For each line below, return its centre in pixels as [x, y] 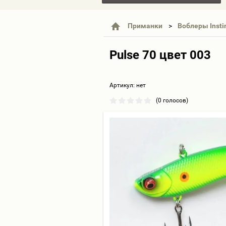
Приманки [145, 26]
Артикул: [122, 85]
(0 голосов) [172, 100]
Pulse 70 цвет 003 [160, 55]
